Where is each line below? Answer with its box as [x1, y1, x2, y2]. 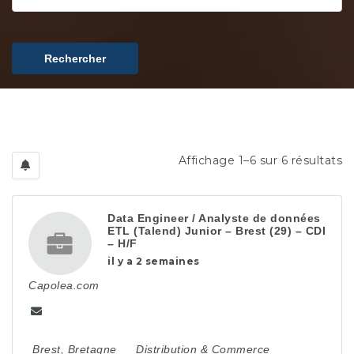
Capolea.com [28, 278, 100, 292]
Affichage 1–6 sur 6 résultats [178, 153, 342, 168]
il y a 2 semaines [107, 255, 200, 267]
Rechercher [44, 52, 106, 65]
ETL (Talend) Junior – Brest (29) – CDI [107, 224, 326, 237]
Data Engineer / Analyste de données [107, 212, 321, 224]
